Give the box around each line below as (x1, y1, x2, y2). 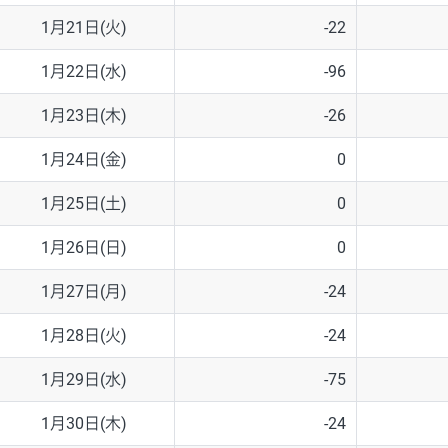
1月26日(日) (40, 238, 127, 258)
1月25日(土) (40, 194, 127, 214)
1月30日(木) (40, 414, 127, 434)
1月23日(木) (40, 106, 127, 126)
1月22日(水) (40, 62, 127, 82)
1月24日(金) (40, 150, 127, 170)
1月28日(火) (40, 326, 127, 346)
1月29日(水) (40, 370, 127, 390)
